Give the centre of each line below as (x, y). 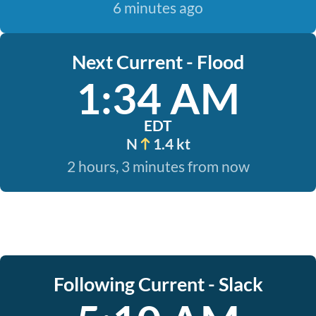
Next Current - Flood (158, 62)
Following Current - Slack (158, 284)
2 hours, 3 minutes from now (158, 166)
